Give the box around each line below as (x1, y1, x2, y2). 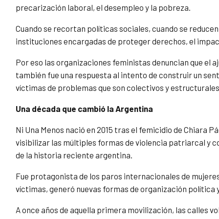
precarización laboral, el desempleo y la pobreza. (16, 2, 191, 13)
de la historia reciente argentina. (16, 150, 132, 160)
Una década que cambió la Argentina (16, 104, 153, 114)
